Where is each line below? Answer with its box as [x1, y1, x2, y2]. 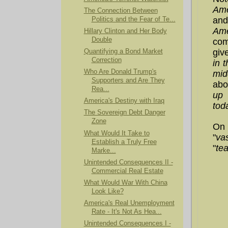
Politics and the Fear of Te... [91, 15, 176, 23]
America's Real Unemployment [83, 199, 175, 207]
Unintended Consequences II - [83, 158, 173, 166]
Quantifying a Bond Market [83, 48, 163, 55]
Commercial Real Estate [91, 167, 163, 175]
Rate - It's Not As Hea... [91, 208, 162, 215]
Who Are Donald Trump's [83, 68, 157, 76]
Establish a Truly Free [91, 138, 157, 146]
